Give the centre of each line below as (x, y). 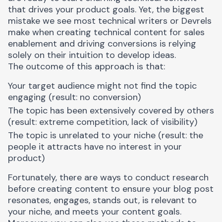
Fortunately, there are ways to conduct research (108, 177)
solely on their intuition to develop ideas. (92, 55)
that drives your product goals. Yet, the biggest (106, 9)
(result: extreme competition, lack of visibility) (103, 122)
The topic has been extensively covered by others (111, 111)
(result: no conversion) (93, 97)
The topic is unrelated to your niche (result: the (106, 135)
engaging (27, 97)
